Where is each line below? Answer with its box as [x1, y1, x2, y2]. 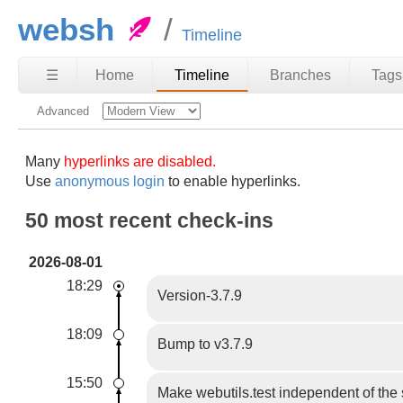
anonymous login [55, 173, 166, 189]
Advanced [37, 104, 89, 119]
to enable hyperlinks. [165, 173, 301, 189]
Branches [270, 67, 331, 84]
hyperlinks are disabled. [64, 153, 217, 169]
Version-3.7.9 [157, 288, 243, 304]
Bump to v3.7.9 [157, 336, 254, 353]
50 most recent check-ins [25, 208, 274, 232]
